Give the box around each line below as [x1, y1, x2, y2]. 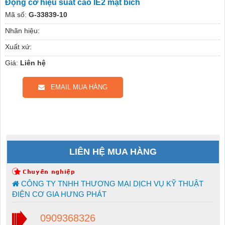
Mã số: [5, 10, 27, 19]
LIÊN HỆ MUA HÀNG [69, 146, 157, 157]
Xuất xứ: [5, 42, 32, 51]
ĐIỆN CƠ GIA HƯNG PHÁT [12, 189, 106, 198]
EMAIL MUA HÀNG [44, 83, 107, 91]
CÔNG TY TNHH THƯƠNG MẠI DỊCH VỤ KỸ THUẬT [19, 179, 203, 188]
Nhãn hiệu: [5, 26, 40, 35]
